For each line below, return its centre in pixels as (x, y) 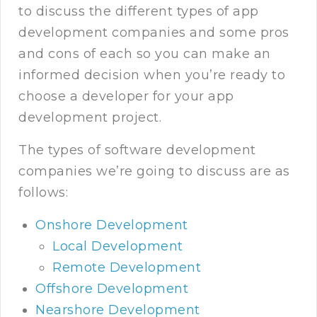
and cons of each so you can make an (145, 54)
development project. (90, 118)
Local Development (118, 247)
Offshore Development (112, 289)
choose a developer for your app (126, 97)
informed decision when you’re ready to (152, 75)
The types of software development (137, 150)
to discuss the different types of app (139, 12)
